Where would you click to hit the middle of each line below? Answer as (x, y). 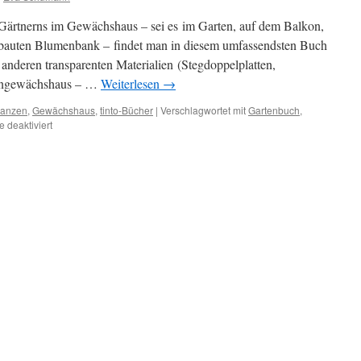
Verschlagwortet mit (203, 110)
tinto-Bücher (127, 110)
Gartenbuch (274, 110)
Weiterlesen (132, 83)
